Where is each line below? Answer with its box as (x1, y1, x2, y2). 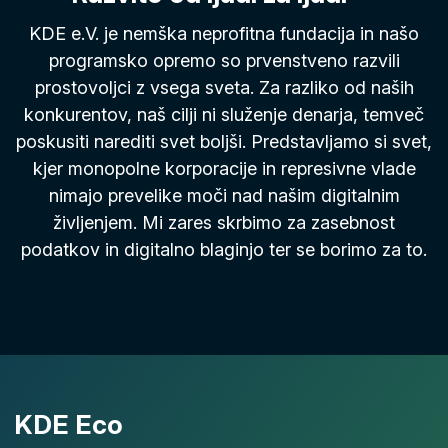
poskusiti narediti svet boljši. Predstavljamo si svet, (16, 130, 432, 152)
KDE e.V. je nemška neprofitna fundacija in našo (29, 22, 419, 44)
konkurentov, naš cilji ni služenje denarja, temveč (24, 103, 424, 125)
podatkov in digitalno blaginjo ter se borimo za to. (21, 238, 427, 260)
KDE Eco (13, 408, 123, 440)
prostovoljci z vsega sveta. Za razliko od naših (34, 76, 414, 98)
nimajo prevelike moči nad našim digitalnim (48, 184, 400, 206)
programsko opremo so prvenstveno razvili (48, 49, 400, 71)
